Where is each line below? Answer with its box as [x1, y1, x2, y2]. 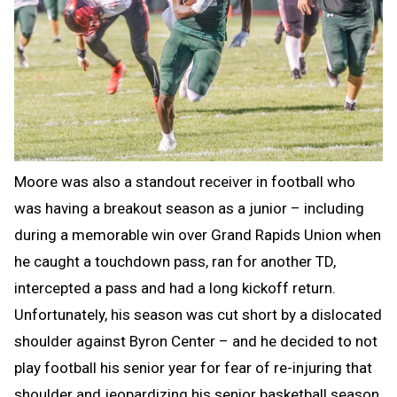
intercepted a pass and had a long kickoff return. [14, 278, 336, 297]
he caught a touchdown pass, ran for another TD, [14, 252, 336, 270]
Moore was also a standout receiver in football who [14, 172, 355, 191]
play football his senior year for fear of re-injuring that [14, 358, 372, 377]
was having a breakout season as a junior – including [14, 198, 364, 217]
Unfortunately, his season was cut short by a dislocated [14, 305, 382, 323]
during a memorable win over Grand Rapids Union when [14, 225, 381, 244]
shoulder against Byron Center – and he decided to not [14, 331, 378, 350]
